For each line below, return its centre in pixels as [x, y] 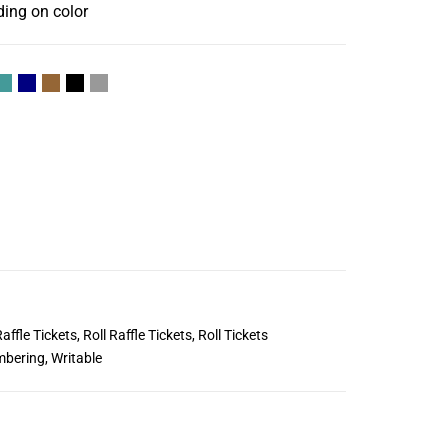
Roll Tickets [232, 334]
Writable [76, 358]
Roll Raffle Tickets [137, 334]
